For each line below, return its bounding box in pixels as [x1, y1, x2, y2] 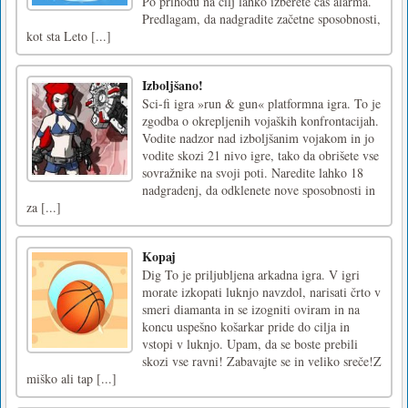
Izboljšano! [142, 75, 203, 95]
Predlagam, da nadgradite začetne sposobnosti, [142, 9, 381, 27]
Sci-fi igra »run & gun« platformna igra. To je [142, 94, 381, 112]
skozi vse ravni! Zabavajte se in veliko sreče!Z [142, 352, 382, 370]
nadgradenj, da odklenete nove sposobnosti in [142, 180, 375, 199]
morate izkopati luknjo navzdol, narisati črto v [142, 282, 381, 301]
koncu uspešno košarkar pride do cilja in [142, 317, 350, 335]
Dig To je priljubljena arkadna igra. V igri [142, 265, 360, 283]
